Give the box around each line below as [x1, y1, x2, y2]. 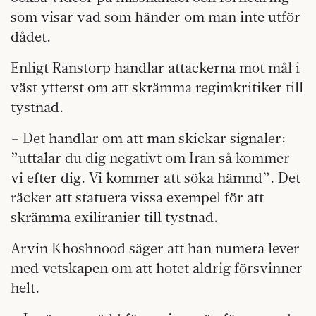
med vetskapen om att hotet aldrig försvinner [11, 258, 303, 276]
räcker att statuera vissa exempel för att [11, 188, 264, 206]
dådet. [11, 27, 51, 45]
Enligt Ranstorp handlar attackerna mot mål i [11, 58, 300, 76]
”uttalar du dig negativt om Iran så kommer [11, 148, 290, 166]
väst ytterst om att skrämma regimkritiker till [11, 78, 303, 96]
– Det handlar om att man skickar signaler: [11, 128, 286, 147]
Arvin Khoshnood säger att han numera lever [11, 238, 300, 257]
